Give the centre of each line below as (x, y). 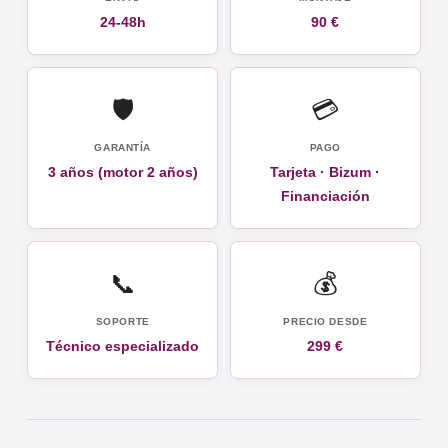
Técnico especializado (123, 346)
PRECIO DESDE (325, 322)
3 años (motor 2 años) (122, 172)
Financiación (325, 196)
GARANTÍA (122, 148)
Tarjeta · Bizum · (325, 172)
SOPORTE (122, 322)
